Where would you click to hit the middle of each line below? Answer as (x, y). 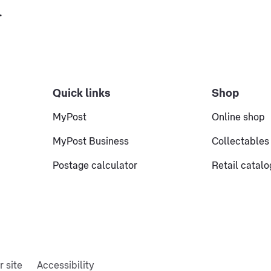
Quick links (81, 93)
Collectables (241, 142)
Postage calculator (95, 166)
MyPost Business (90, 142)
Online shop (239, 118)
